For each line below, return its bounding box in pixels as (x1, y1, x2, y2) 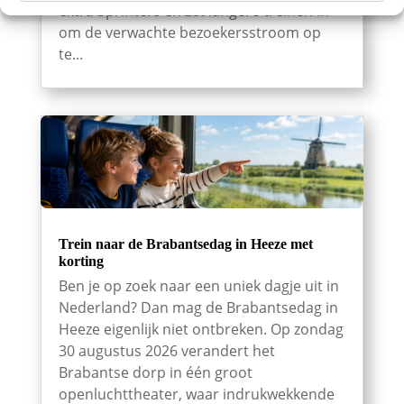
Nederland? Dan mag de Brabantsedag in (58, 298, 338, 318)
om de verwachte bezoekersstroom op (58, 23, 321, 43)
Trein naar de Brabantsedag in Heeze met (58, 236, 313, 252)
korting (58, 253, 104, 270)
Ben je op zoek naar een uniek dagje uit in (58, 276, 339, 297)
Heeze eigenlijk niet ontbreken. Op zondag (58, 319, 344, 340)
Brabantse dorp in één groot (58, 363, 252, 383)
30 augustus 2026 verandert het (58, 341, 275, 362)
